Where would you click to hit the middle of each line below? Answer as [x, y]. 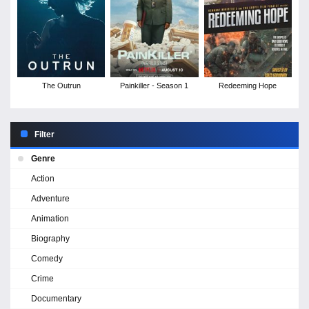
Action [43, 178]
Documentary [56, 298]
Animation [50, 218]
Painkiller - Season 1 [154, 85]
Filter [44, 134]
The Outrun [61, 85]
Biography [50, 238]
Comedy [47, 258]
